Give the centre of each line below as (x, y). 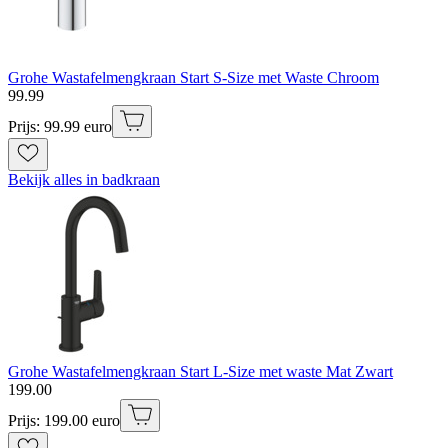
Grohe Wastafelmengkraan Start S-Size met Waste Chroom (193, 78)
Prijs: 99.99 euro (60, 127)
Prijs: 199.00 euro (64, 421)
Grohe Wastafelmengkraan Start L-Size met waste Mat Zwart (200, 372)
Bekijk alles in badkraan (84, 180)
